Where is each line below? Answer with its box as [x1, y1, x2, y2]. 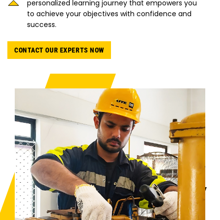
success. [27, 20, 56, 30]
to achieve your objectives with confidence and [27, 9, 192, 19]
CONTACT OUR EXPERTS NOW [14, 46, 104, 55]
